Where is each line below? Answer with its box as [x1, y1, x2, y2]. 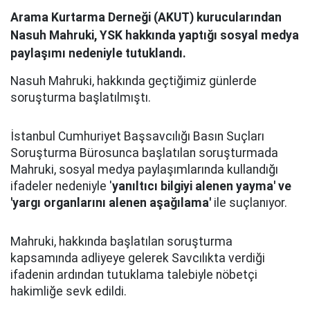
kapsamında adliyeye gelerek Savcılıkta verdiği [10, 251, 265, 265]
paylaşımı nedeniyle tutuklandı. [10, 46, 186, 60]
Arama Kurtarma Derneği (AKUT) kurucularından [10, 10, 282, 24]
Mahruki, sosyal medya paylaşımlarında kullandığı [10, 163, 278, 176]
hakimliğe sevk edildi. [10, 284, 127, 298]
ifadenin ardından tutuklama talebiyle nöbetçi [10, 268, 257, 282]
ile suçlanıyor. [211, 196, 287, 210]
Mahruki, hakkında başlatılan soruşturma [10, 235, 232, 248]
